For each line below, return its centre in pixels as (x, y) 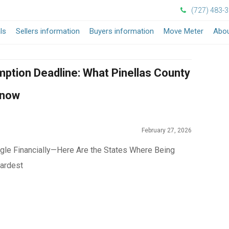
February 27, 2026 (167, 130)
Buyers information (122, 31)
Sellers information (48, 31)
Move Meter (184, 31)
